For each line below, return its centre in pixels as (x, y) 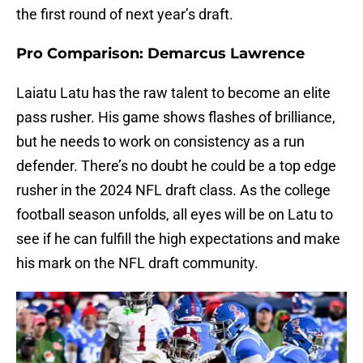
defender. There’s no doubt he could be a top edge (176, 166)
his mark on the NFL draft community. (137, 263)
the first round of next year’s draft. (125, 15)
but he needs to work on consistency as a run (160, 142)
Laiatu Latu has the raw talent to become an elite (173, 93)
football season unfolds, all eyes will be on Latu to (175, 215)
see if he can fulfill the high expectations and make (178, 239)
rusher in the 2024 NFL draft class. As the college (173, 190)
